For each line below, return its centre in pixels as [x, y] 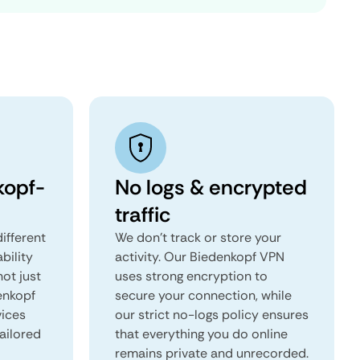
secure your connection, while [203, 295]
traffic [143, 215]
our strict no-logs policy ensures [212, 315]
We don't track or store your [198, 237]
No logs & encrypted [211, 187]
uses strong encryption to [191, 276]
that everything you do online [201, 334]
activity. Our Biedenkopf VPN [200, 257]
